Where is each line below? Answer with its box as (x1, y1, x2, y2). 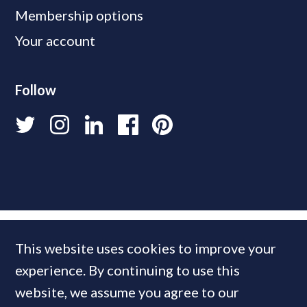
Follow (15, 82, 57, 98)
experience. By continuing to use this (15, 262, 241, 278)
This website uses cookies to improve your (15, 240, 277, 256)
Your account (15, 32, 96, 49)
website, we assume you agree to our (15, 284, 240, 300)
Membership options (15, 7, 144, 23)
